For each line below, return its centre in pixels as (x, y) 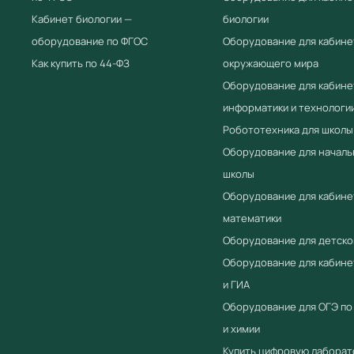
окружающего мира (271, 63)
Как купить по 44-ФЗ (81, 63)
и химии (241, 328)
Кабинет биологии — (82, 19)
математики (252, 218)
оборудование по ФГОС (90, 41)
